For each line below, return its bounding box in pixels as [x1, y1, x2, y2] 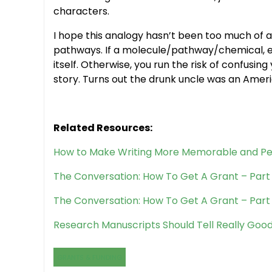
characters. [53, 4, 109, 18]
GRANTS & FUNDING [57, 253, 122, 262]
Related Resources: [53, 121, 152, 135]
